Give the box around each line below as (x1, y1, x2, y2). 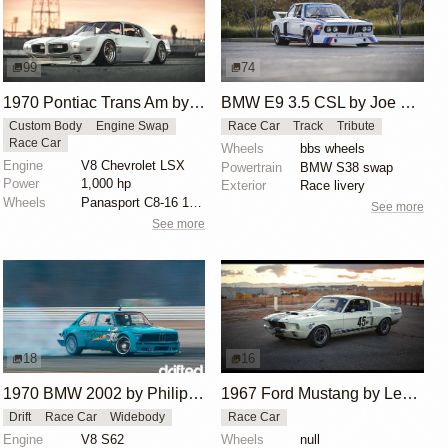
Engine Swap (95, 120, 169, 133)
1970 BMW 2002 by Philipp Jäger (187, 385, 204, 403)
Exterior (221, 178, 267, 194)
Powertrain (221, 159, 283, 175)
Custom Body (9, 120, 83, 133)
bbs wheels (299, 140, 365, 156)
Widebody (110, 411, 166, 424)
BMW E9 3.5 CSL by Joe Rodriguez (400, 94, 417, 112)
